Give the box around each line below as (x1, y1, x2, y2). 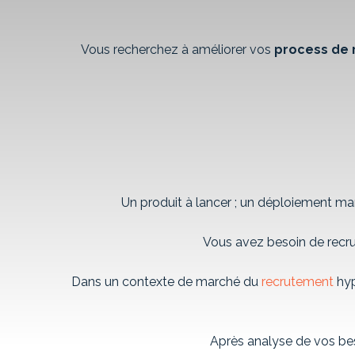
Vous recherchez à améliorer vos (80, 42, 274, 57)
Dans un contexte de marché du (71, 274, 261, 289)
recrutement (261, 274, 334, 289)
